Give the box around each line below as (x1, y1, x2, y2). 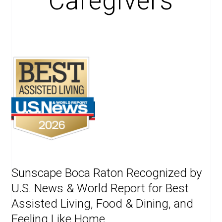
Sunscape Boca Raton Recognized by (11, 166, 202, 180)
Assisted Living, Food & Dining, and (11, 197, 194, 211)
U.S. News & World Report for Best (11, 181, 189, 196)
